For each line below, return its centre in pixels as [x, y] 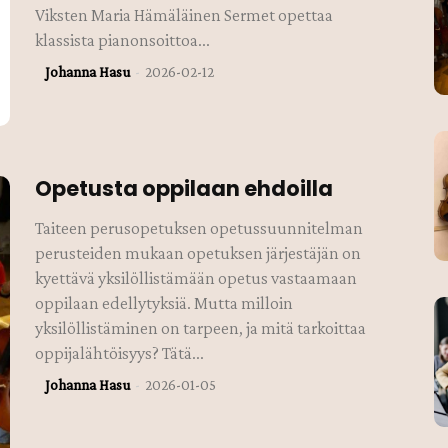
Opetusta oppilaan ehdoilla [184, 188]
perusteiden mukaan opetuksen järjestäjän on [198, 252]
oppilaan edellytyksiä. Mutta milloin [164, 302]
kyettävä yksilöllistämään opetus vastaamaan [196, 277]
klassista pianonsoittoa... [123, 39]
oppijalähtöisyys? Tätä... [120, 352]
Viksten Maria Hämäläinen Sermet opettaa [184, 14]
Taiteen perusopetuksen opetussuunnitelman [199, 227]
